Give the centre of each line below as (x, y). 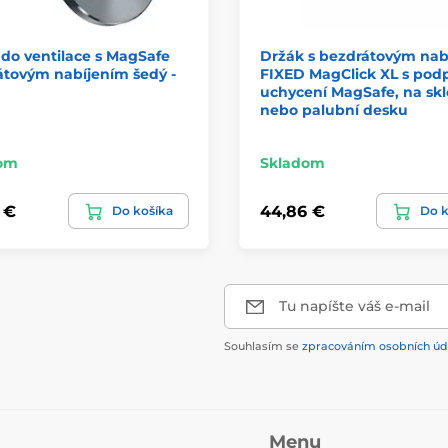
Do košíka (142, 210)
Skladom (292, 163)
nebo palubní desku (334, 110)
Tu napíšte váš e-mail (354, 306)
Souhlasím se (263, 346)
